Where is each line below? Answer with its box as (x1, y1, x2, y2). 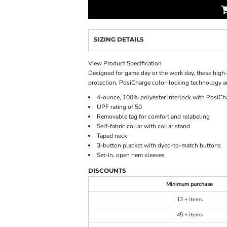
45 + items (176, 211, 203, 218)
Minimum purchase (166, 180, 213, 188)
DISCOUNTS (88, 167, 126, 174)
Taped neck (97, 132, 127, 140)
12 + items (176, 196, 203, 203)
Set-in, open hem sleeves (97, 151, 165, 159)
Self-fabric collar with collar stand (97, 122, 190, 130)
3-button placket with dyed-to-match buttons (97, 141, 221, 149)
